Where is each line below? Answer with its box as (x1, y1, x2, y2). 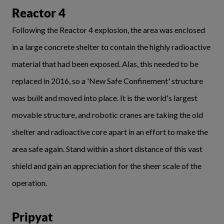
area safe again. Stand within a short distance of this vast (12, 144, 202, 153)
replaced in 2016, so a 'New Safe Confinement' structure (12, 76, 203, 85)
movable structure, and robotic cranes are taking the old (12, 110, 203, 119)
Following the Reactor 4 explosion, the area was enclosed (12, 25, 205, 34)
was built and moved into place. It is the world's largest (12, 93, 197, 102)
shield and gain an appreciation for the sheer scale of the (12, 161, 201, 170)
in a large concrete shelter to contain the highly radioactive (12, 42, 210, 51)
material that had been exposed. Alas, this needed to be (12, 59, 198, 68)
